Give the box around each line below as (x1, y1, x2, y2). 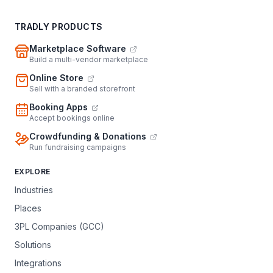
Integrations (15, 257, 62, 268)
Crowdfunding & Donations (29, 130, 146, 141)
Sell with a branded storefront (29, 83, 135, 93)
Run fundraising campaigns (29, 142, 126, 152)
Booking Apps (29, 101, 88, 112)
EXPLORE (15, 166, 51, 176)
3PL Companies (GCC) (15, 221, 104, 232)
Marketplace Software (29, 43, 126, 54)
